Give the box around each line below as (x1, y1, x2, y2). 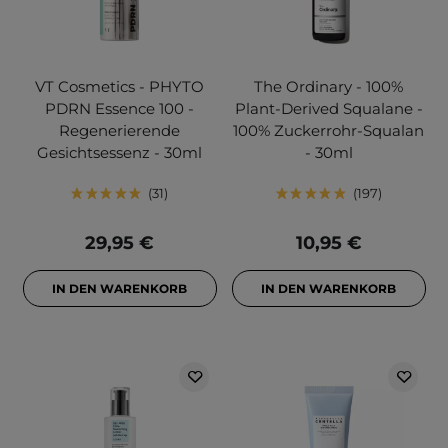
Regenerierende (59, 121, 180, 141)
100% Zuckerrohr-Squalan (233, 121, 424, 141)
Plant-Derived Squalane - (234, 99, 423, 119)
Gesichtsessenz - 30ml (37, 143, 202, 163)
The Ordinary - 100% (254, 77, 403, 97)
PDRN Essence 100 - (45, 99, 194, 119)
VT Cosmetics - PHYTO (35, 77, 204, 97)
